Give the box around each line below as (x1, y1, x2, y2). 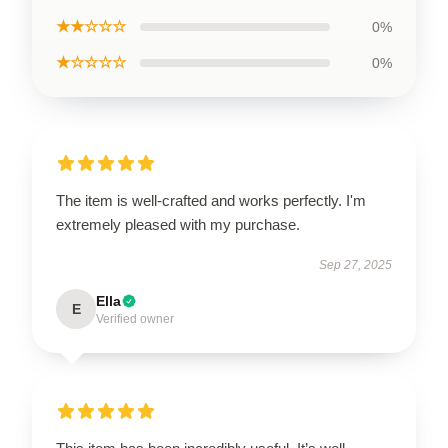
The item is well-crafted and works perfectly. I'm (56, 192, 366, 209)
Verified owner (96, 312, 174, 326)
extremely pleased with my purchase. (56, 216, 300, 233)
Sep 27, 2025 (319, 258, 392, 272)
